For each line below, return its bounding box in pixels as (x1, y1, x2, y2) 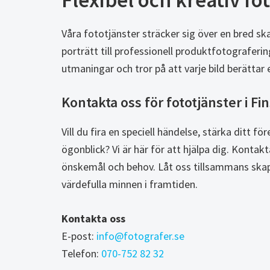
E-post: (61, 229, 96, 243)
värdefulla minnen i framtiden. (61, 177, 198, 192)
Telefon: (61, 246, 101, 261)
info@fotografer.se (96, 229, 184, 243)
